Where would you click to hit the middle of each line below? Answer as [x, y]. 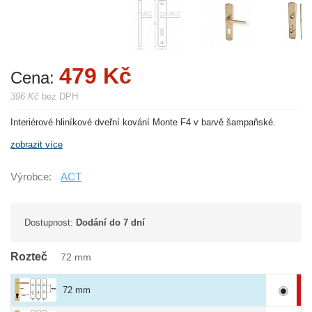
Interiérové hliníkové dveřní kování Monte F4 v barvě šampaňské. [143, 122]
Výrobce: [31, 177]
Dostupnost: [50, 223]
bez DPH [58, 96]
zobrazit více [37, 145]
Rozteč [30, 257]
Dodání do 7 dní [110, 223]
